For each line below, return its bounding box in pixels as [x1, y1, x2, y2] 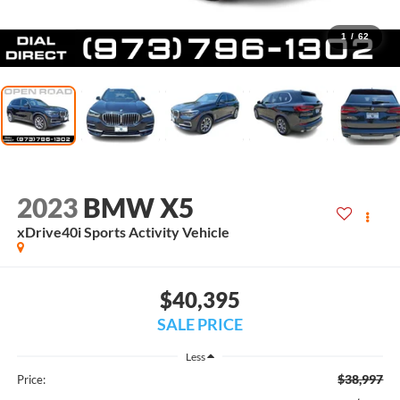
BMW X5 [82, 191, 194, 224]
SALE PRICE [157, 313, 243, 334]
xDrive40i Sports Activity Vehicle [16, 223, 229, 241]
